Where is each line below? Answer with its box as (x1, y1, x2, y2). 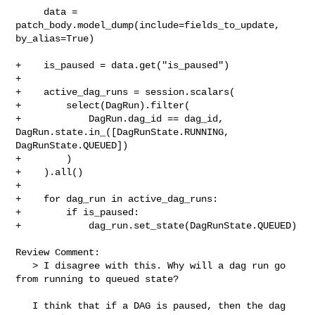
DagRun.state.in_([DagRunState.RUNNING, (15, 126, 236, 138)
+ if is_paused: (15, 206, 140, 218)
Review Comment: (15, 246, 101, 258)
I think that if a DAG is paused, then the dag (15, 300, 33, 311)
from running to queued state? (15, 273, 179, 285)
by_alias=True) (15, 32, 95, 44)
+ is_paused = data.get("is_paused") (15, 59, 230, 71)
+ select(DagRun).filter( (15, 99, 191, 111)
